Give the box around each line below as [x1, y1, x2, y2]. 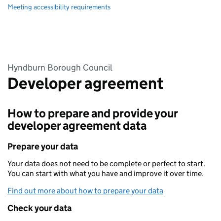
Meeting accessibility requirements [7, 2, 110, 11]
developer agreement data [7, 118, 147, 133]
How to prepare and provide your [7, 106, 178, 120]
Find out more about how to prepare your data [7, 186, 163, 195]
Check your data [7, 203, 72, 214]
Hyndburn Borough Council [7, 62, 112, 73]
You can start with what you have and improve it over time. [7, 169, 204, 178]
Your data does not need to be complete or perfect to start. [7, 159, 205, 168]
